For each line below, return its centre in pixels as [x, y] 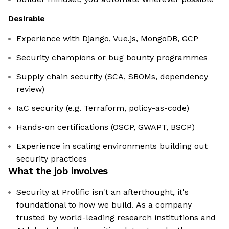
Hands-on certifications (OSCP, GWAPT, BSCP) [106, 127]
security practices [52, 159]
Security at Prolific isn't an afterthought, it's [102, 192]
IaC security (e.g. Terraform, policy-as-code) [103, 108]
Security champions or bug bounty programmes [112, 58]
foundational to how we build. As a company [104, 205]
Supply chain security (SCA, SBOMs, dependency [112, 77]
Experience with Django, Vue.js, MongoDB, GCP [107, 39]
